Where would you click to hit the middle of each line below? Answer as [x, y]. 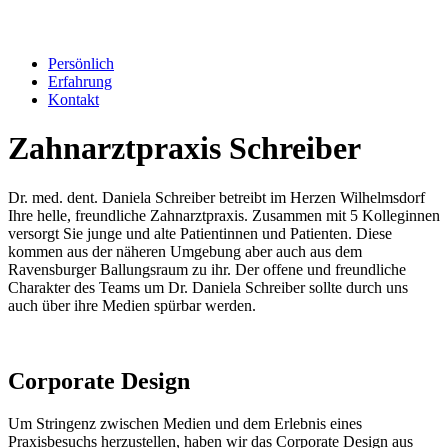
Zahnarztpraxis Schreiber [184, 148]
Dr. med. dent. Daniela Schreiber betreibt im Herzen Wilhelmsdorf [216, 197]
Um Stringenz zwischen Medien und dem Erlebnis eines [185, 424]
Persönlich [81, 63]
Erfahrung [80, 81]
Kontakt [73, 99]
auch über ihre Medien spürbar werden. [132, 305]
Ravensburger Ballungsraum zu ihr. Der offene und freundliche [207, 269]
